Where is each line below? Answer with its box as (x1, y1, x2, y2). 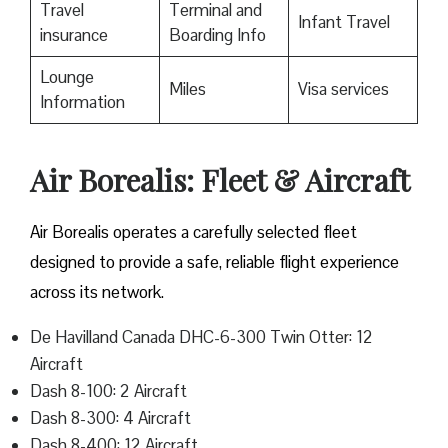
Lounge (39, 66, 94, 89)
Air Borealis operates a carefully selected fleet (30, 221, 357, 244)
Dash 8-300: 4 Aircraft (30, 407, 191, 430)
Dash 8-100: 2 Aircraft (30, 380, 187, 403)
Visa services (297, 78, 389, 101)
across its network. (30, 281, 164, 304)
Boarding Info (168, 24, 266, 47)
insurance (39, 24, 108, 47)
